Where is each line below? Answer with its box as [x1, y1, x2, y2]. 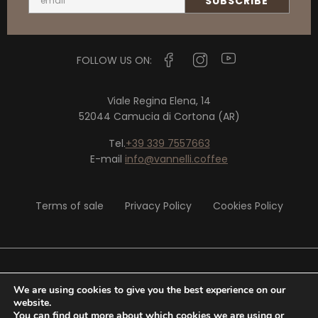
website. [13, 296, 51, 309]
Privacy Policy [124, 198, 192, 213]
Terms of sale [35, 198, 104, 213]
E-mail [90, 151, 125, 166]
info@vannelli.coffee [125, 151, 228, 166]
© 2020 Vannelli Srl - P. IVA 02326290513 [74, 270, 244, 283]
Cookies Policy [212, 198, 283, 213]
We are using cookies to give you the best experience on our [13, 283, 285, 297]
